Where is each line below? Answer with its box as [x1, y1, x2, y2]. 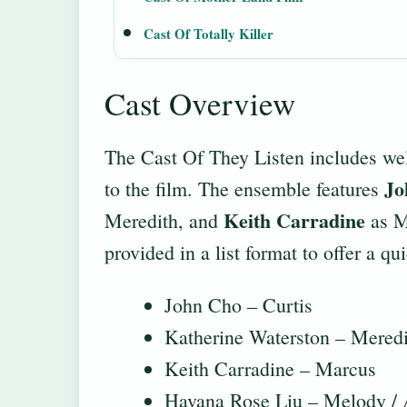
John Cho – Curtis [164, 292, 313, 319]
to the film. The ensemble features [104, 175, 384, 203]
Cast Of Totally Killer [144, 24, 273, 45]
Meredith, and [104, 207, 223, 234]
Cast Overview [104, 82, 295, 125]
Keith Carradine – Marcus [164, 355, 376, 382]
